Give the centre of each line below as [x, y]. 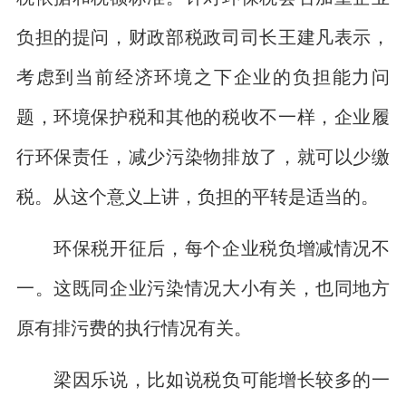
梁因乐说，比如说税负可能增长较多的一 [203, 380]
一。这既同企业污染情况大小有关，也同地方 [203, 287]
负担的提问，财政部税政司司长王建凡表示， [203, 36]
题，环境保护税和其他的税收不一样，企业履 [203, 116]
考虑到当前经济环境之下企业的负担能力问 [203, 76]
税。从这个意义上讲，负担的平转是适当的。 [197, 196]
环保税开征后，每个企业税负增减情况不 [203, 247]
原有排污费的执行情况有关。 [134, 327]
